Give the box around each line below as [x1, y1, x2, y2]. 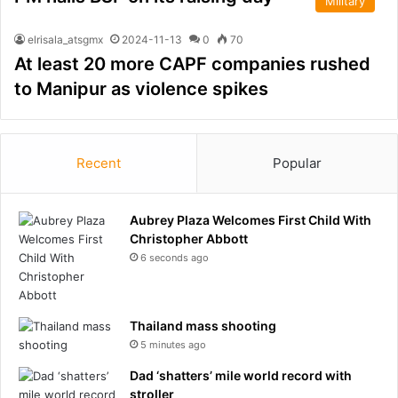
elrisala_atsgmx [28, 33, 103, 46]
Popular [273, 155, 322, 171]
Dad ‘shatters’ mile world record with [130, 368, 352, 383]
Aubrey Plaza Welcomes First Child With [130, 212, 371, 227]
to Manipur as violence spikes [14, 78, 268, 99]
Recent [76, 155, 121, 171]
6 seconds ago [140, 251, 209, 264]
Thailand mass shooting [130, 318, 276, 333]
